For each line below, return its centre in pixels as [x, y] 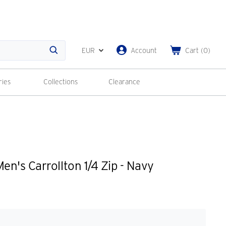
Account [144, 50]
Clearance [124, 82]
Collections [60, 82]
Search [66, 55]
